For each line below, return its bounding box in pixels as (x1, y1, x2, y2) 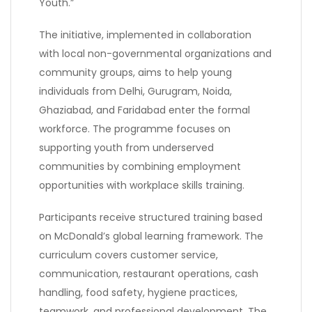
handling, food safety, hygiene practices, (39, 285, 237, 299)
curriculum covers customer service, (39, 247, 218, 262)
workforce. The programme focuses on (39, 121, 231, 136)
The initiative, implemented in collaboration (39, 27, 251, 42)
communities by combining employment (39, 159, 241, 173)
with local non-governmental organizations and (39, 46, 272, 61)
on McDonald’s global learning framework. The (39, 228, 263, 243)
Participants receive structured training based (39, 210, 263, 224)
